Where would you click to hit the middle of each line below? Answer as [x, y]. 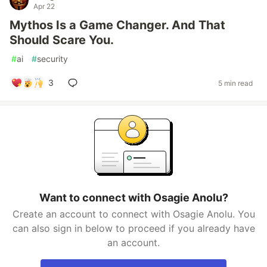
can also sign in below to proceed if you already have [133, 228]
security [52, 59]
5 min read [235, 83]
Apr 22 [44, 6]
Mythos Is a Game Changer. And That [117, 25]
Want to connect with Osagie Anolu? [133, 198]
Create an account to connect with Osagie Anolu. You [133, 214]
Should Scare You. [62, 40]
